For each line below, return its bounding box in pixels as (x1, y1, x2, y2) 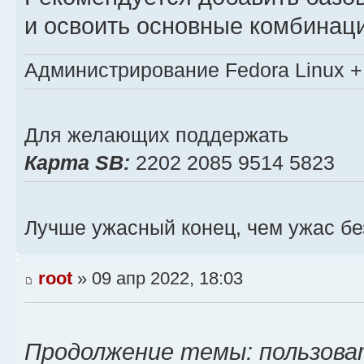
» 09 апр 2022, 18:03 (72, 267, 243, 288)
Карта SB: (24, 152, 130, 175)
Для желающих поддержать (24, 124, 288, 147)
